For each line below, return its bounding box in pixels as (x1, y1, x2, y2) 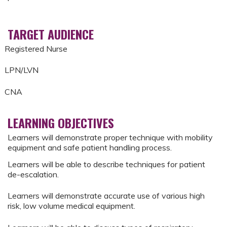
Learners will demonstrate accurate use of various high (8, 191, 205, 201)
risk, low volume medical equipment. (8, 201, 135, 211)
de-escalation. (8, 169, 59, 179)
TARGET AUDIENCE (8, 25, 94, 43)
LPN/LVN (4, 65, 39, 75)
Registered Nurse (4, 44, 69, 54)
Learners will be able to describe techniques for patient (8, 159, 205, 169)
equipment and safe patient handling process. (8, 142, 172, 153)
